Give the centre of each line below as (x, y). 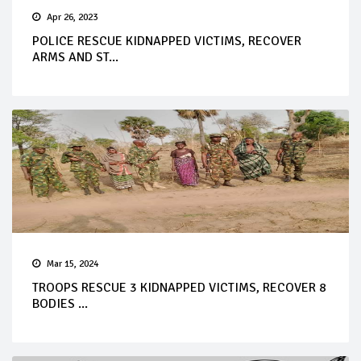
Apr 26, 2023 (72, 17)
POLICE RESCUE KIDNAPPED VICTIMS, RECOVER (167, 41)
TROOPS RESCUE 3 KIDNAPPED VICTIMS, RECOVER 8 (179, 287)
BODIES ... (60, 303)
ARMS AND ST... (75, 57)
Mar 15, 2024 (73, 263)
